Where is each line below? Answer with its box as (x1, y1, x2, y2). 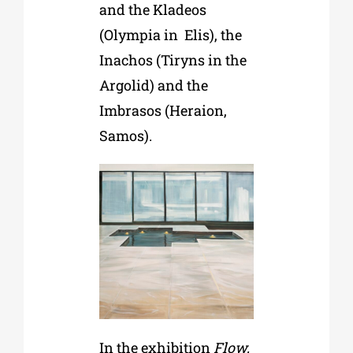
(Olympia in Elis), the (98, 24, 242, 44)
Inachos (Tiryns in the (98, 50, 247, 69)
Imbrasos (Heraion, (98, 100, 227, 120)
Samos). (98, 125, 155, 145)
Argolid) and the (98, 75, 208, 95)
